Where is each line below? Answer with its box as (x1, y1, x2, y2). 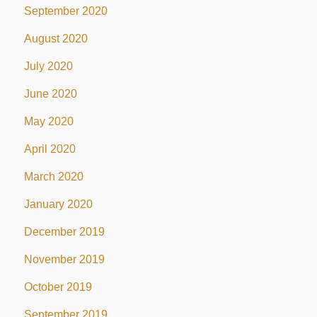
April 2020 (23, 142, 76, 155)
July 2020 (23, 59, 73, 72)
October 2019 (23, 280, 92, 293)
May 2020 (23, 115, 74, 127)
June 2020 (23, 87, 77, 100)
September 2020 (23, 4, 108, 17)
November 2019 (23, 253, 105, 265)
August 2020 (23, 32, 88, 45)
